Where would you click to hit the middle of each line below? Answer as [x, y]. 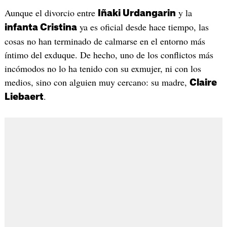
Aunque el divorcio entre [51, 13]
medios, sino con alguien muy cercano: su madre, [97, 82]
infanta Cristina [41, 28]
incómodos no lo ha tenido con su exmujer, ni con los [103, 69]
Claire [203, 83]
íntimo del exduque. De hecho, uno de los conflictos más [109, 55]
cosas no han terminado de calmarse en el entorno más [105, 41]
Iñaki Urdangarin [137, 13]
